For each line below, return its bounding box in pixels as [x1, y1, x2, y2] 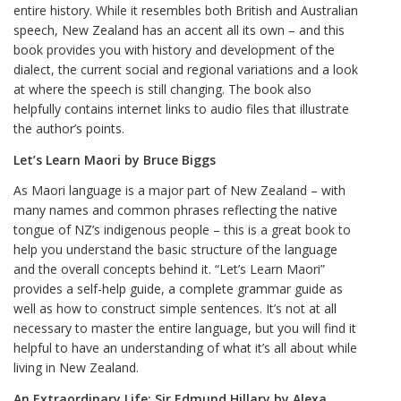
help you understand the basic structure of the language [13, 241, 337, 259]
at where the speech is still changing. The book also [13, 80, 311, 98]
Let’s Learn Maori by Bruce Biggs [13, 150, 216, 168]
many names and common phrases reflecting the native [13, 201, 337, 219]
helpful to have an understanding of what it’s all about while [13, 339, 357, 357]
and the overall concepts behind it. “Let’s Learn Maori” [13, 260, 325, 278]
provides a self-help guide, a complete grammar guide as [13, 280, 343, 298]
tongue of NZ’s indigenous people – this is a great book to [13, 221, 351, 239]
